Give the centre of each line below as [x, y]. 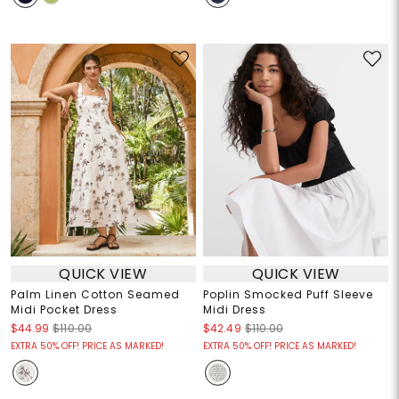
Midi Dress [235, 310]
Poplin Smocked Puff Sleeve [288, 295]
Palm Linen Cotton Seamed [95, 295]
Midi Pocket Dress [64, 310]
